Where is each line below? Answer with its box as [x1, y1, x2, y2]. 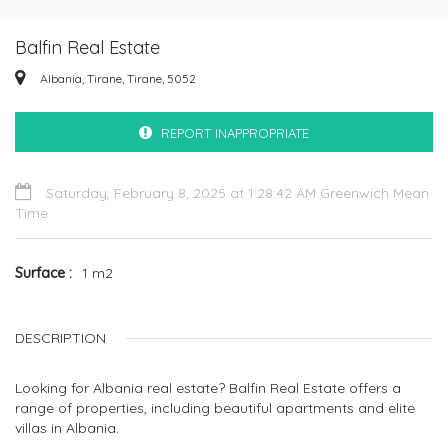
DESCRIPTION [15, 329, 106, 347]
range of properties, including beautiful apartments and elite [15, 399, 415, 417]
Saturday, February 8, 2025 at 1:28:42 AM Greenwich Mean [42, 184, 429, 202]
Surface [15, 264, 69, 282]
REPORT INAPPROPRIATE [161, 125, 309, 141]
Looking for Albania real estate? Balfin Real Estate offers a [15, 379, 401, 397]
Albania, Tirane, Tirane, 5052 [40, 71, 196, 86]
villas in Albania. [15, 419, 119, 437]
